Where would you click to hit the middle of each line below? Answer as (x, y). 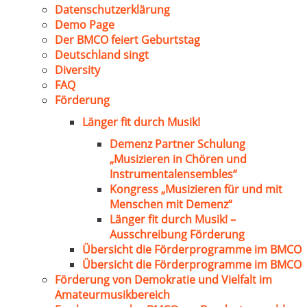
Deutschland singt (102, 55)
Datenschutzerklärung (112, 10)
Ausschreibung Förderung (177, 234)
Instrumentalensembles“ (173, 174)
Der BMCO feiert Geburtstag (127, 40)
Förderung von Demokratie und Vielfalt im (163, 280)
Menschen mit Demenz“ (171, 204)
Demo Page (85, 25)
